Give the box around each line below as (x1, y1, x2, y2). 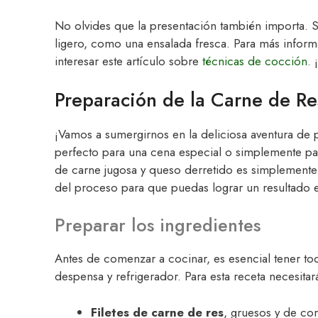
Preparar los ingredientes (55, 212, 261, 238)
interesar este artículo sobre (55, 53, 202, 70)
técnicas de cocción (202, 53, 307, 70)
